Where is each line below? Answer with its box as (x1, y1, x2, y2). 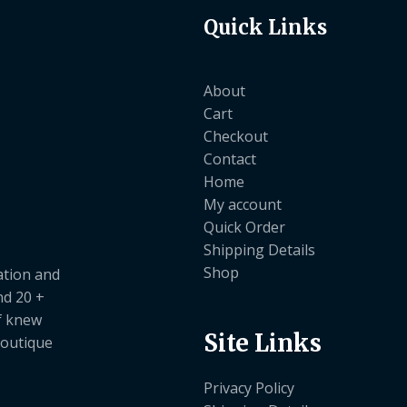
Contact (203, 149, 256, 170)
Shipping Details (203, 240, 315, 261)
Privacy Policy (203, 378, 294, 399)
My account (203, 194, 282, 215)
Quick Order (203, 217, 285, 238)
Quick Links (203, 15, 327, 41)
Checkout (203, 126, 268, 147)
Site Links (203, 328, 322, 359)
